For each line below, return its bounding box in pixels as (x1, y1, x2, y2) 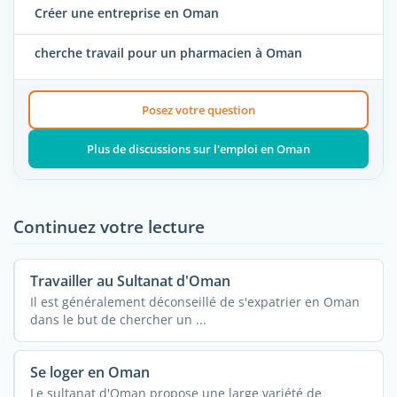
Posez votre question (141, 101, 255, 118)
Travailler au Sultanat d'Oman (29, 270, 230, 291)
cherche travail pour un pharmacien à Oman (35, 44, 302, 62)
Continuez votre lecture (13, 214, 205, 238)
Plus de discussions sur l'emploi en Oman (86, 140, 310, 157)
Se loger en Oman (29, 362, 150, 382)
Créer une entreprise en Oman (35, 4, 219, 22)
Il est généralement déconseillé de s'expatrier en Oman (29, 292, 360, 310)
